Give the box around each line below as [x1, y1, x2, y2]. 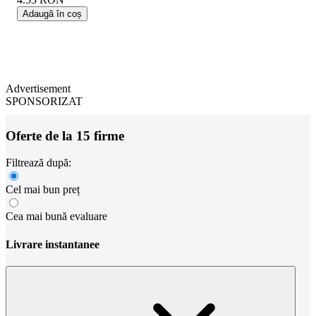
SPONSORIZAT [6, 95, 83, 107]
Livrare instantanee [6, 238, 99, 250]
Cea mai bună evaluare [6, 210, 107, 223]
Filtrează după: [6, 157, 71, 169]
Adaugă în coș [23, 8, 82, 19]
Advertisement [6, 82, 71, 95]
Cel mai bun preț [6, 183, 80, 196]
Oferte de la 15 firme [6, 128, 124, 143]
